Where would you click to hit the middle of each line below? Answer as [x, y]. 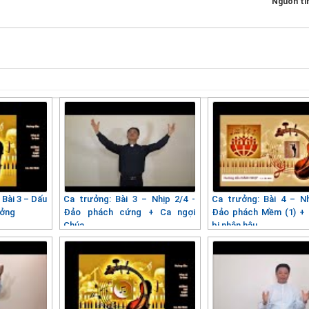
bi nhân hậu [235, 225]
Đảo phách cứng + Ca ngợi [130, 212]
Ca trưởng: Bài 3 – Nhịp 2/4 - [130, 199]
